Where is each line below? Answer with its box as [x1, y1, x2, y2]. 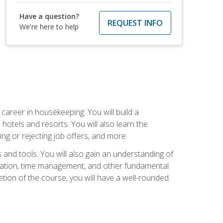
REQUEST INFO [107, 17, 163, 28]
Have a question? [19, 11, 80, 21]
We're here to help [19, 21, 79, 31]
